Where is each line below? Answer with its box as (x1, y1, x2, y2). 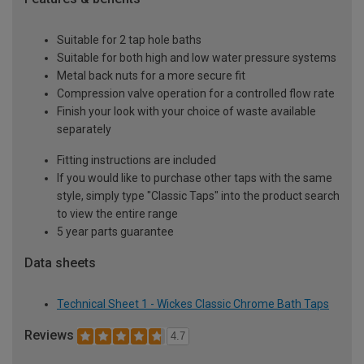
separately (57, 123, 111, 136)
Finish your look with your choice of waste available (57, 105, 316, 119)
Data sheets (24, 255, 96, 271)
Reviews (24, 327, 77, 343)
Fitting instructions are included (57, 154, 216, 167)
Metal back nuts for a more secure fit (57, 69, 245, 83)
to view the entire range (57, 207, 178, 221)
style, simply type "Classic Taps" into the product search (57, 189, 340, 203)
